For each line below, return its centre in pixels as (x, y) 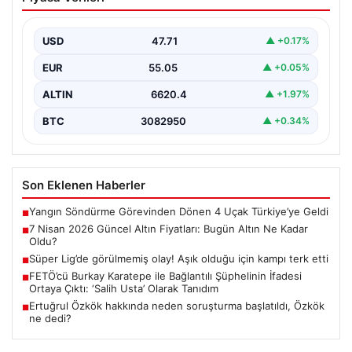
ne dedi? (50, 318)
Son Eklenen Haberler (84, 185)
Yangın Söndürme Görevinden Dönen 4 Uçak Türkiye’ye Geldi (179, 211)
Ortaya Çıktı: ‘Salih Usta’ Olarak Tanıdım (124, 288)
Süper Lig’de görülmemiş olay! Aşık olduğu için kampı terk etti (179, 258)
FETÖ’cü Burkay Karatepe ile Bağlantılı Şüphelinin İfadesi (165, 275)
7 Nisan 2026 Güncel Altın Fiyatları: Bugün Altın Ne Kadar (169, 228)
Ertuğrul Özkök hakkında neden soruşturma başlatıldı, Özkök (177, 305)
